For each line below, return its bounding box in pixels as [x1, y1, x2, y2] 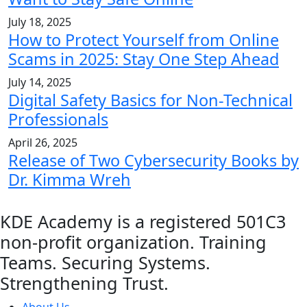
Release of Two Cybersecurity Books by [8, 149, 299, 171]
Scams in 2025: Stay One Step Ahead [8, 48, 279, 70]
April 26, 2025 [8, 135, 77, 150]
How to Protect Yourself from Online [8, 29, 279, 51]
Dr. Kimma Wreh [8, 169, 131, 191]
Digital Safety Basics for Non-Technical [8, 89, 293, 111]
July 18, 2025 [8, 14, 71, 29]
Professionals [8, 108, 108, 130]
